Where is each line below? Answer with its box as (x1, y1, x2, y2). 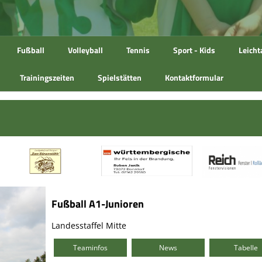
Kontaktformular (165, 71, 223, 84)
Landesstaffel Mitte (51, 219, 126, 231)
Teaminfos (73, 242, 108, 253)
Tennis (126, 44, 150, 56)
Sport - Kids (173, 44, 215, 56)
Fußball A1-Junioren (51, 195, 144, 212)
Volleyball (68, 44, 103, 56)
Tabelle (234, 242, 258, 253)
